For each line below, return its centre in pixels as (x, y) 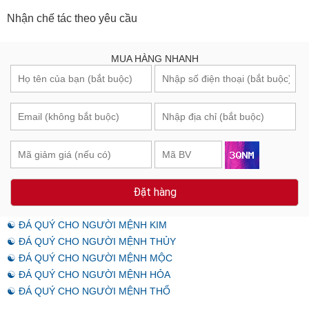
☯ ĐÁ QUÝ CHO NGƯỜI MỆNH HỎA (89, 275)
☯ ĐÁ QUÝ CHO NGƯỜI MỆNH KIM (87, 225)
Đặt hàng (154, 192)
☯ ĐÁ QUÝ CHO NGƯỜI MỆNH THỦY (91, 242)
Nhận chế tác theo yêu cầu (72, 19)
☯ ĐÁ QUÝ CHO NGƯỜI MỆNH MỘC (90, 258)
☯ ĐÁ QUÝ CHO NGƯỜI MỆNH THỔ (89, 291)
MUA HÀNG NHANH (154, 59)
